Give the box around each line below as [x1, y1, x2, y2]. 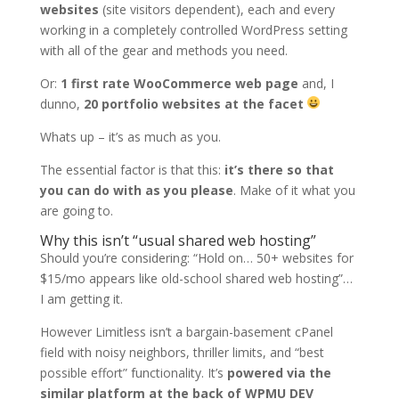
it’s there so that [224, 160, 334, 178]
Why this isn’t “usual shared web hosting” [39, 230, 316, 250]
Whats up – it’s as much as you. [39, 127, 221, 145]
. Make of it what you [232, 181, 355, 199]
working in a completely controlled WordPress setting [39, 20, 347, 38]
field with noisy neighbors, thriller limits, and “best [39, 343, 324, 361]
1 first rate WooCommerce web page [60, 74, 298, 92]
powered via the [226, 363, 331, 381]
